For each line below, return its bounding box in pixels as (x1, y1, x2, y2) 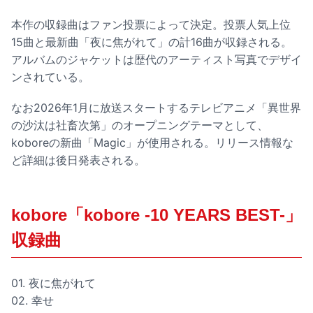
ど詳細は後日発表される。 (11, 153, 145, 168)
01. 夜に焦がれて (11, 276, 96, 291)
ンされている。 (11, 69, 89, 84)
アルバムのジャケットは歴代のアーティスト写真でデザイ (11, 52, 302, 66)
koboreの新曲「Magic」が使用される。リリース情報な (11, 136, 293, 150)
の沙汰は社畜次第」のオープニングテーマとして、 (11, 118, 268, 133)
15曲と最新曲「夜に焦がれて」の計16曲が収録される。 (11, 34, 292, 49)
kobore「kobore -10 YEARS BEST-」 (11, 205, 302, 225)
